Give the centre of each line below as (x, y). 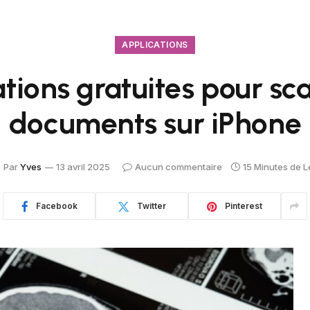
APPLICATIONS (155, 45)
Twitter (152, 206)
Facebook (56, 206)
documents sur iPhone (155, 123)
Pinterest (244, 206)
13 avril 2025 (83, 166)
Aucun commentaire (179, 166)
